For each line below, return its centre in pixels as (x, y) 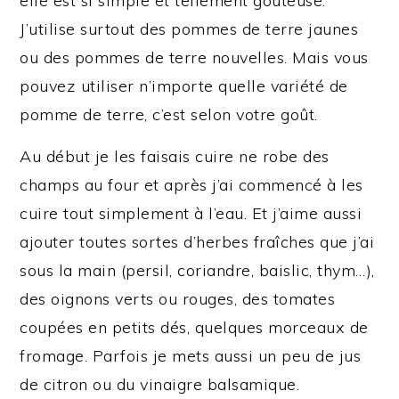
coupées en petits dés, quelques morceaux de (194, 327)
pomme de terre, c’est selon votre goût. (169, 114)
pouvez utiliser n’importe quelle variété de (184, 85)
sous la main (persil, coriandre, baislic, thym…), (197, 270)
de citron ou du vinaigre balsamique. (160, 384)
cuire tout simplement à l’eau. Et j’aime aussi (191, 213)
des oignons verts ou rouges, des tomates (178, 298)
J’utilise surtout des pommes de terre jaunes (189, 28)
